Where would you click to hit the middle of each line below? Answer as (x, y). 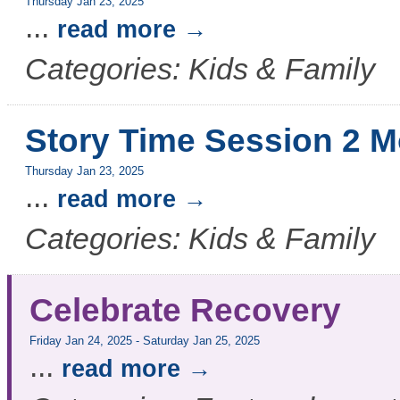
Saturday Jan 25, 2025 (201, 341)
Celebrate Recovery (185, 310)
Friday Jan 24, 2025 (81, 341)
